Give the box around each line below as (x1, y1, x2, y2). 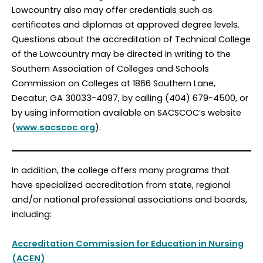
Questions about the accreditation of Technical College (12, 33, 251, 46)
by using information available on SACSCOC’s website (12, 107, 241, 119)
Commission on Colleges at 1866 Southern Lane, (12, 77, 215, 90)
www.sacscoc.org (16, 122, 95, 134)
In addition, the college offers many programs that (12, 164, 230, 176)
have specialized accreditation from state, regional (12, 178, 231, 191)
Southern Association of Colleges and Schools (12, 63, 209, 75)
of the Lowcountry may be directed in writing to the (12, 48, 231, 60)
